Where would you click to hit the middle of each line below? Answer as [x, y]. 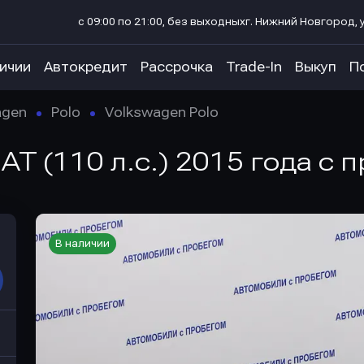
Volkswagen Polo [162, 113]
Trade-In [254, 67]
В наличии [82, 244]
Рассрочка [177, 67]
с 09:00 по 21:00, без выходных [162, 22]
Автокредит [86, 67]
